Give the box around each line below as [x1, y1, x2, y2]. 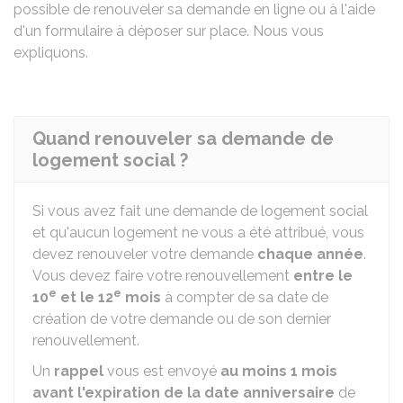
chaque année [257, 246, 363, 263]
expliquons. [13, 44, 88, 61]
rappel [54, 363, 103, 380]
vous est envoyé [103, 363, 220, 380]
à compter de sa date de [161, 289, 328, 306]
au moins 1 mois [220, 363, 337, 380]
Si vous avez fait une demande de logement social [32, 202, 368, 219]
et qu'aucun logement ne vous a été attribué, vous [32, 224, 364, 241]
